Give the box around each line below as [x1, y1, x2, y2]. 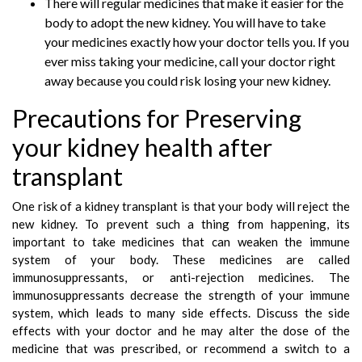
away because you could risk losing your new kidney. [44, 73, 330, 89]
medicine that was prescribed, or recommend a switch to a [12, 341, 350, 356]
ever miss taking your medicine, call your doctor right [44, 53, 335, 69]
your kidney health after [12, 133, 272, 162]
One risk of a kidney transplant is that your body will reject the [12, 199, 350, 214]
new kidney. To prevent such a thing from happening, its [12, 217, 350, 232]
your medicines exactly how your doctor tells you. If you [44, 34, 349, 50]
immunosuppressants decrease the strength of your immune [12, 288, 350, 303]
